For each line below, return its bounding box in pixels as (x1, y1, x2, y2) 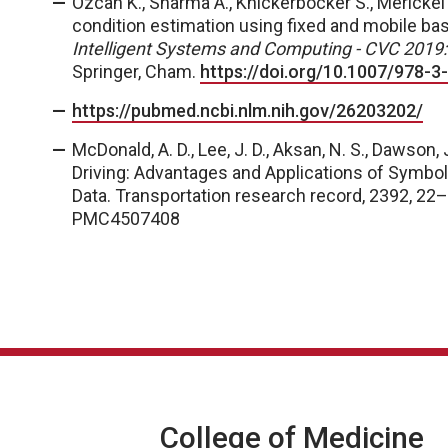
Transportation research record (115, 185, 362, 206)
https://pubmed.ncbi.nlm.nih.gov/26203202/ (72, 100, 423, 121)
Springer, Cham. (72, 61, 200, 82)
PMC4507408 (72, 208, 180, 229)
